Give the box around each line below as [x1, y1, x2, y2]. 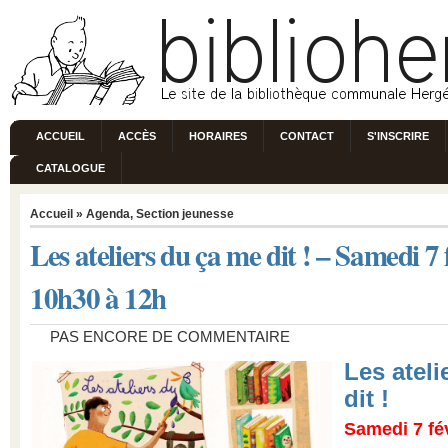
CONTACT [280, 130, 334, 142]
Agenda [86, 207, 130, 221]
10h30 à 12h [30, 276, 167, 319]
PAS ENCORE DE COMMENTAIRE [50, 329, 290, 345]
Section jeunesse [136, 207, 234, 221]
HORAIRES [189, 130, 247, 142]
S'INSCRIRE [367, 130, 429, 142]
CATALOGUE [36, 162, 105, 174]
